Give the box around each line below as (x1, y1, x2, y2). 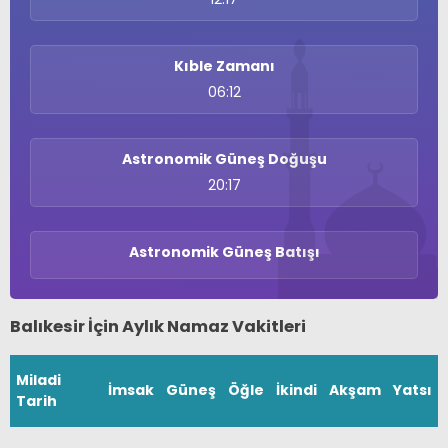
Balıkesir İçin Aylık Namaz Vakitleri (10, 315, 306, 338)
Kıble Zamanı (173, 56, 275, 76)
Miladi (16, 370, 61, 391)
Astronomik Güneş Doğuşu (121, 149, 327, 169)
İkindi (276, 380, 317, 401)
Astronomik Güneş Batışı (128, 242, 320, 262)
